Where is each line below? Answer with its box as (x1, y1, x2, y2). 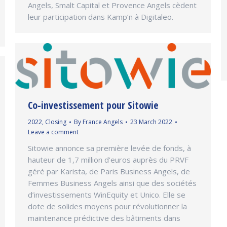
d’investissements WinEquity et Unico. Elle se (28, 189, 185, 200)
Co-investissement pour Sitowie (28, 98, 159, 112)
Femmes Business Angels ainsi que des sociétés (28, 177, 197, 188)
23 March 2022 (130, 117, 172, 126)
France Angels (83, 117, 123, 126)
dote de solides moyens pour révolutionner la (28, 201, 187, 211)
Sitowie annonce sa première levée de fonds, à (28, 142, 191, 153)
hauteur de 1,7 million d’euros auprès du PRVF (28, 154, 188, 165)
